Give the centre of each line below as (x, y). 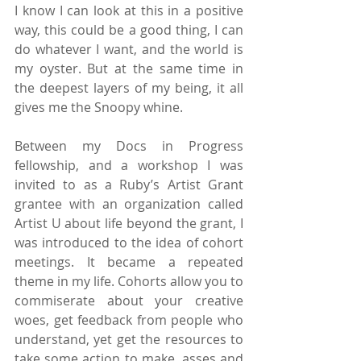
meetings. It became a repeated (129, 261)
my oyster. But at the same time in (129, 68)
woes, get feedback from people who (129, 320)
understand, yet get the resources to (129, 339)
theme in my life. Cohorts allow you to (129, 281)
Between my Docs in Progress (129, 145)
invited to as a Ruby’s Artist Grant (129, 184)
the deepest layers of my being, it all (129, 87)
